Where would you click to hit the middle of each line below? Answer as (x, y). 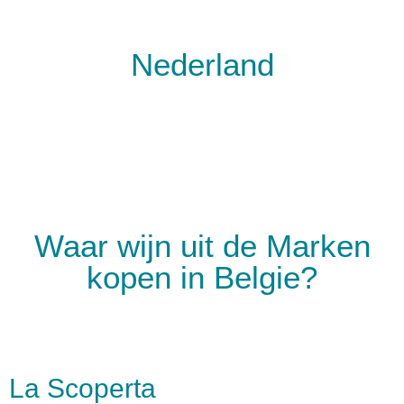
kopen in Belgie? (202, 277)
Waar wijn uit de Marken (202, 246)
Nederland (202, 64)
